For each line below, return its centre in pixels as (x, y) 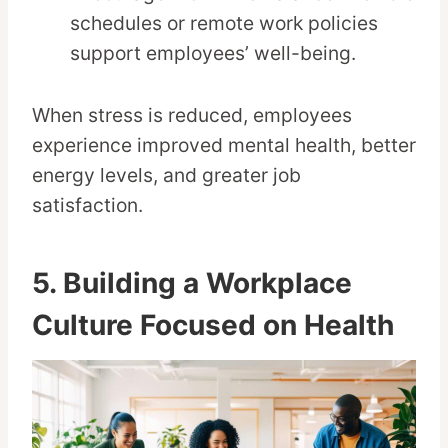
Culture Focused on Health (213, 325)
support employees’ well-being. (213, 53)
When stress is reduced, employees (192, 115)
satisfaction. (87, 205)
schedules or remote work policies (224, 23)
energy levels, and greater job (166, 175)
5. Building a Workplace (192, 283)
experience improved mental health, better (224, 145)
